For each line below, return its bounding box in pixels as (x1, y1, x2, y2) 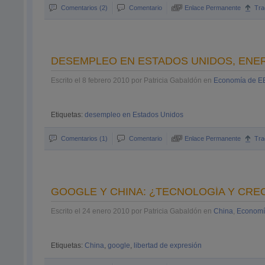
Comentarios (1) (61, 135, 108, 142)
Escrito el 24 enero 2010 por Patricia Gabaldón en (51, 207, 214, 215)
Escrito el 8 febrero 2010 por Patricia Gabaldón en (51, 76, 214, 85)
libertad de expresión (134, 241, 202, 250)
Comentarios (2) (61, 4, 108, 11)
